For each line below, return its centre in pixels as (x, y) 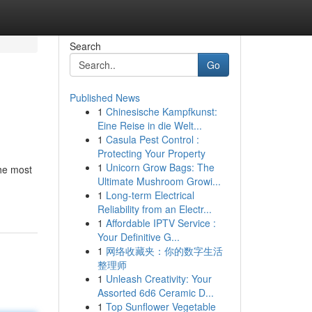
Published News (104, 97)
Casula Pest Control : (152, 139)
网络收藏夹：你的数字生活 (164, 251)
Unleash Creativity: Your (158, 279)
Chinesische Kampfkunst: (161, 111)
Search (85, 46)
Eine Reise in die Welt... (149, 125)
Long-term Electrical (150, 195)
